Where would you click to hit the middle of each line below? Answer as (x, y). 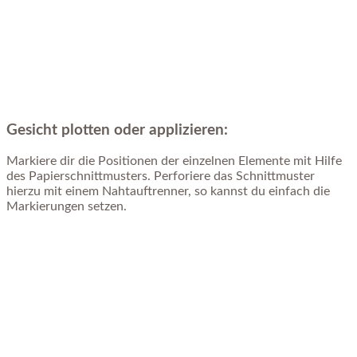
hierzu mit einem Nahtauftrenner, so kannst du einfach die (168, 192)
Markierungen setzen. (67, 207)
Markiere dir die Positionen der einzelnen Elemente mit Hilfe (174, 161)
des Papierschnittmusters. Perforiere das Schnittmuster (161, 177)
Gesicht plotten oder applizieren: (117, 130)
